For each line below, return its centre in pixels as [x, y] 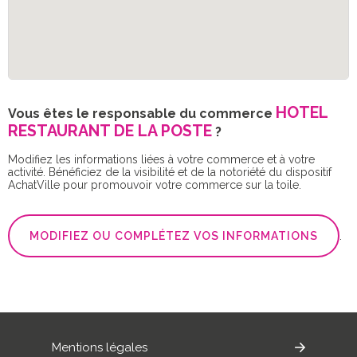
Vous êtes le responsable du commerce [142, 113]
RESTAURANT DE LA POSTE [110, 131]
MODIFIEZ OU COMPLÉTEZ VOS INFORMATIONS [174, 235]
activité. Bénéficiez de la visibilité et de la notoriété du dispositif [170, 172]
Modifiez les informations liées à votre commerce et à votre [161, 159]
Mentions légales [100, 347]
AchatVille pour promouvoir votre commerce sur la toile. [155, 184]
